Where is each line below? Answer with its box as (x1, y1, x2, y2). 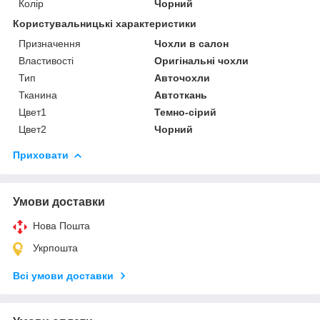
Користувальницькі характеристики (13, 17, 196, 29)
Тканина (19, 89, 57, 101)
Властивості (19, 54, 74, 66)
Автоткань (154, 89, 208, 101)
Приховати (13, 149, 69, 161)
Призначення (19, 37, 81, 49)
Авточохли (154, 71, 211, 84)
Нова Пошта (33, 219, 90, 231)
